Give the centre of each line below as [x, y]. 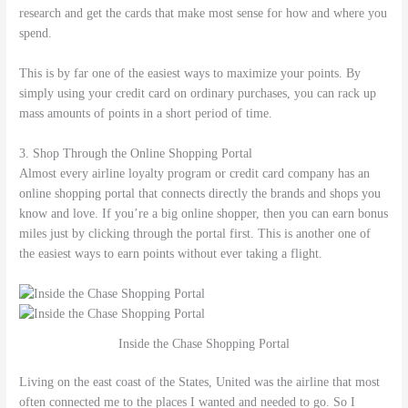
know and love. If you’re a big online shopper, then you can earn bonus [204, 213]
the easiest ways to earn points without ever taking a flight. [171, 253]
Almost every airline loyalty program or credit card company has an [195, 173]
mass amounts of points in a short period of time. [146, 113]
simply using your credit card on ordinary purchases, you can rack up [198, 93]
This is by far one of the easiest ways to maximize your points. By [190, 73]
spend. [36, 33]
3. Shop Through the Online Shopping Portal [136, 153]
